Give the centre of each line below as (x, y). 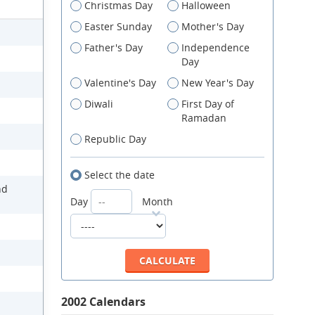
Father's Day (114, 47)
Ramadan (204, 118)
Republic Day (115, 139)
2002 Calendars (103, 302)
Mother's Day (213, 26)
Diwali (99, 104)
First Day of (208, 104)
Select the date (120, 175)
